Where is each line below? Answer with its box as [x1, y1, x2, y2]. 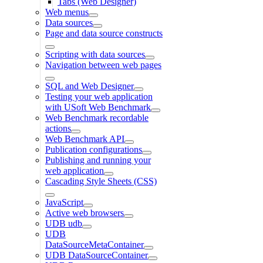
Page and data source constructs [45, 28, 163, 38]
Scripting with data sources [45, 49, 145, 59]
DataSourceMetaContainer [45, 239, 144, 249]
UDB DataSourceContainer [45, 249, 148, 260]
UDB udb [45, 218, 82, 228]
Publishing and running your [45, 154, 151, 165]
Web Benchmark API [45, 133, 124, 144]
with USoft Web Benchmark [45, 102, 151, 112]
